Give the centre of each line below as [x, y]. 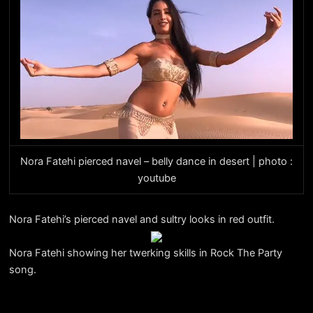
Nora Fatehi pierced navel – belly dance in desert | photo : [156, 162]
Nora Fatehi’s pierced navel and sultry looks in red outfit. [141, 219]
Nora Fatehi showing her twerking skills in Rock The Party [145, 253]
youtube [156, 179]
